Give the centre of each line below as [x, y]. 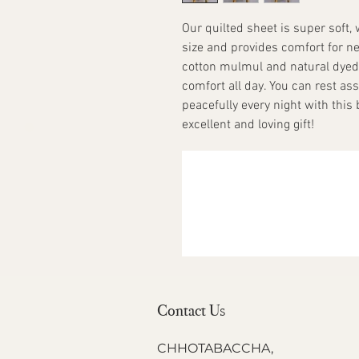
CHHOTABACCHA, [215, 349]
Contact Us [191, 311]
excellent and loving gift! [248, 125]
